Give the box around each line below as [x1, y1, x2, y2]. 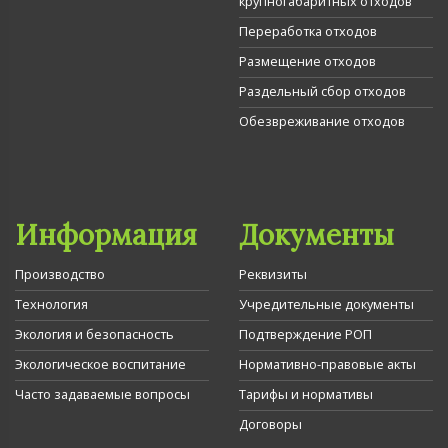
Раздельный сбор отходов [239, 82, 406, 101]
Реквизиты [239, 265, 307, 284]
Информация [15, 217, 197, 254]
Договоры [239, 415, 302, 434]
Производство [15, 265, 105, 284]
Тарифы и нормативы [239, 385, 373, 404]
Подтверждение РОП [239, 325, 372, 344]
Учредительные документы [239, 295, 414, 314]
